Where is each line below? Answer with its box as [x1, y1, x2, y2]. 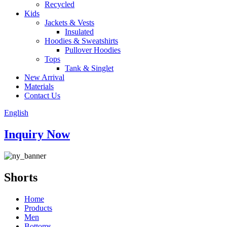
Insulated [65, 27, 94, 36]
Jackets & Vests [45, 18, 94, 27]
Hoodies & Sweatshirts [45, 36, 118, 45]
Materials [24, 82, 54, 91]
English [4, 108, 28, 117]
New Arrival [24, 73, 64, 82]
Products [24, 203, 52, 212]
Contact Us [24, 91, 60, 100]
